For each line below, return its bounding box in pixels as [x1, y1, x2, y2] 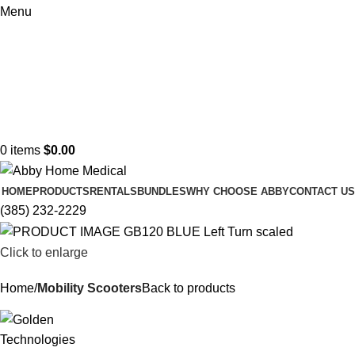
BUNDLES [137, 185, 186, 198]
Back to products [142, 281, 235, 295]
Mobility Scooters [37, 281, 142, 295]
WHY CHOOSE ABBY [186, 185, 289, 198]
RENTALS [90, 185, 137, 198]
